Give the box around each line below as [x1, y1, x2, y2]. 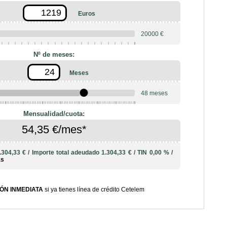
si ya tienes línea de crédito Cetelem [43, 186, 144, 194]
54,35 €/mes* [21, 123, 87, 136]
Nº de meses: [33, 50, 75, 58]
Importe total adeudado [31, 148, 102, 156]
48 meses [141, 89, 168, 97]
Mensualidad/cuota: [23, 109, 85, 118]
